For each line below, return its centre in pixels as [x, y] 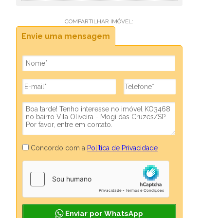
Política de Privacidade [123, 148]
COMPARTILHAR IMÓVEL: [99, 21]
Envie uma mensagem [66, 36]
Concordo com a [58, 148]
